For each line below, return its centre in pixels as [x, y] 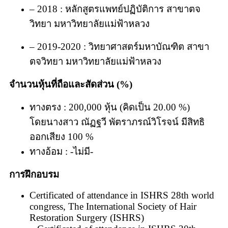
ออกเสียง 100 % [62, 136]
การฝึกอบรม [34, 174]
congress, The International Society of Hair [113, 206]
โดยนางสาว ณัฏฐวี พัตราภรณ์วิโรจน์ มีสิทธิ [117, 122]
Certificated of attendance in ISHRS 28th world [122, 195]
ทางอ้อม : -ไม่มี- [61, 151]
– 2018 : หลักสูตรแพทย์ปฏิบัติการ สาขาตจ [115, 9]
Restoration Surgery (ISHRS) [87, 217]
